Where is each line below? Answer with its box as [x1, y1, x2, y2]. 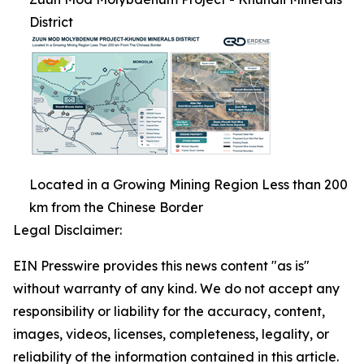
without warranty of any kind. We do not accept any [13, 280, 340, 297]
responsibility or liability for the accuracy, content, [13, 303, 325, 319]
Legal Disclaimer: [13, 222, 122, 238]
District [29, 14, 73, 30]
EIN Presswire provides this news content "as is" [13, 258, 310, 274]
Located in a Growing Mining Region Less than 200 [29, 176, 348, 193]
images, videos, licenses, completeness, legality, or [13, 326, 329, 342]
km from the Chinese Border [29, 199, 203, 215]
